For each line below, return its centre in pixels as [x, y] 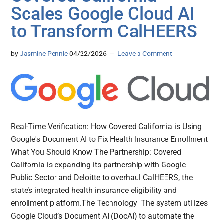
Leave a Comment [145, 53]
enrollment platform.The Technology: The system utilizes [110, 203]
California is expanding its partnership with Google [98, 165]
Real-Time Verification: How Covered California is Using [107, 127]
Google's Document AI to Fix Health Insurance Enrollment [110, 139]
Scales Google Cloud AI [103, 14]
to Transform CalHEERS [104, 31]
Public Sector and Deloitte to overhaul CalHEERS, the [102, 178]
